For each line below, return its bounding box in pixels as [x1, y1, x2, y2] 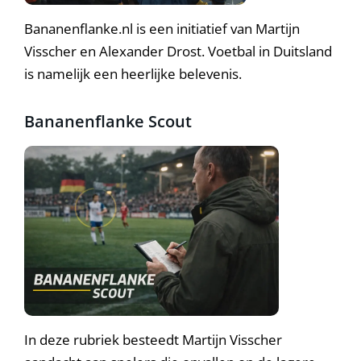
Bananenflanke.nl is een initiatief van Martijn [24, 19, 300, 39]
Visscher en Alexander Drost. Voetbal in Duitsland [24, 42, 332, 61]
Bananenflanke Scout [24, 110, 192, 133]
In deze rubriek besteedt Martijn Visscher [24, 330, 282, 349]
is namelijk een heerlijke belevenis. [24, 64, 242, 84]
